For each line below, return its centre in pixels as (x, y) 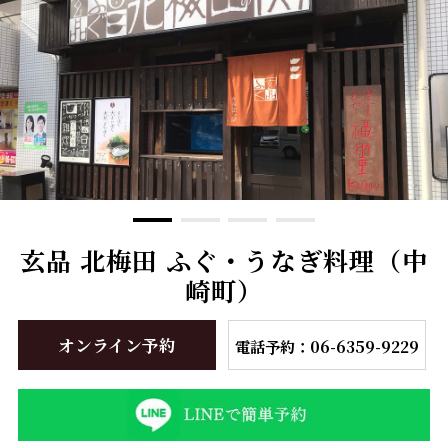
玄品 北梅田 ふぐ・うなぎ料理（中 (224, 259)
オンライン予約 (116, 344)
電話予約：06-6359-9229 (326, 345)
